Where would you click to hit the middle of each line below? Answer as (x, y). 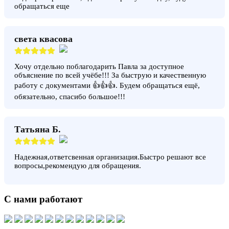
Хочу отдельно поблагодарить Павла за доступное (99, 66)
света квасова (43, 39)
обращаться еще (42, 6)
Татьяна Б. (38, 129)
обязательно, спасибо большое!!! (70, 96)
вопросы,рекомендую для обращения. (78, 165)
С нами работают (43, 199)
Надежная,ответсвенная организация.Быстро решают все (110, 157)
